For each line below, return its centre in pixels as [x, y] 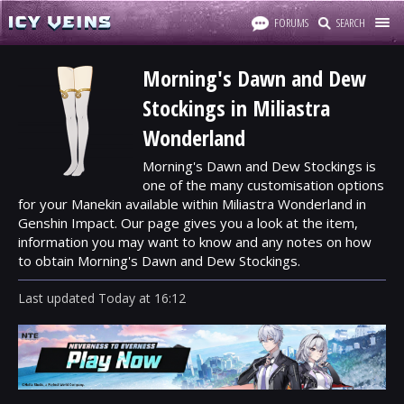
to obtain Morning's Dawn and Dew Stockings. [159, 261]
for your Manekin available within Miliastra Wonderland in [192, 204]
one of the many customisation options [263, 185]
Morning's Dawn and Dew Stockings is [259, 166]
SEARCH [351, 23]
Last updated [58, 298]
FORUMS [291, 23]
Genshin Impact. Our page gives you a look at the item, [188, 223]
